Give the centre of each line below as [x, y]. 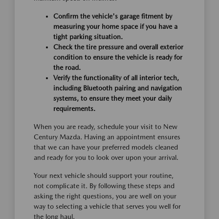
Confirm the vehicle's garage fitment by [113, 16]
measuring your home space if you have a [115, 26]
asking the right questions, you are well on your [105, 196]
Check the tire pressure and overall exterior [118, 47]
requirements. [74, 109]
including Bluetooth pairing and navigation [118, 88]
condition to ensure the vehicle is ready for [118, 57]
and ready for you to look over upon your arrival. [106, 157]
